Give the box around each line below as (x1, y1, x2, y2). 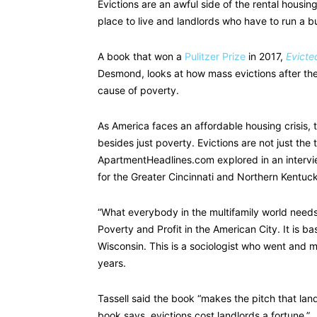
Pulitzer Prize (185, 50, 246, 62)
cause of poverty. (98, 84, 179, 96)
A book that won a (98, 50, 185, 62)
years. (98, 257, 126, 269)
